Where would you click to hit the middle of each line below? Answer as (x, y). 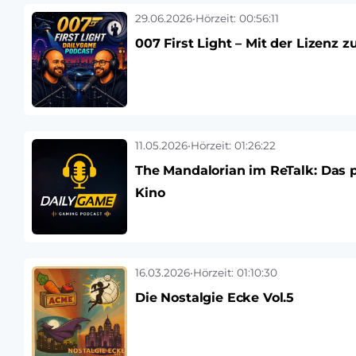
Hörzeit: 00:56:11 (237, 18)
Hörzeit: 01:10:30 (235, 273)
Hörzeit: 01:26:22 (233, 145)
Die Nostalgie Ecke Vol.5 (215, 298)
